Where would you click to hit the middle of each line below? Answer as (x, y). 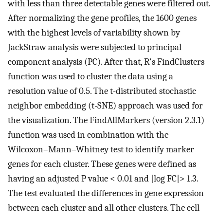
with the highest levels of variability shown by (94, 32)
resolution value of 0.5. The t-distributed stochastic (102, 91)
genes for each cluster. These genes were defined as (102, 164)
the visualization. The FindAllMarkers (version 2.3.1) (106, 120)
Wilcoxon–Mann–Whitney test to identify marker (101, 149)
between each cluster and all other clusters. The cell (104, 208)
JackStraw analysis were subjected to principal (95, 47)
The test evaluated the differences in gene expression (106, 193)
